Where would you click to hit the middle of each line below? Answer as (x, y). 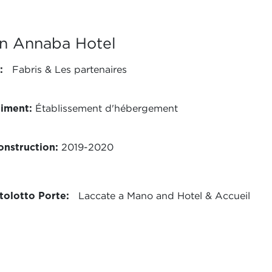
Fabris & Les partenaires (65, 70)
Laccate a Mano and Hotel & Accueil (160, 196)
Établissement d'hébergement (105, 108)
